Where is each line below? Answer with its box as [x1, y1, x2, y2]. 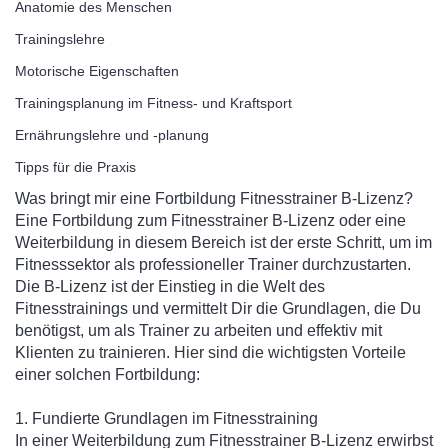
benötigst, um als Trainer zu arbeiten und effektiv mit [15, 322, 382, 339]
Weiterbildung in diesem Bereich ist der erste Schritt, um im [15, 234, 432, 251]
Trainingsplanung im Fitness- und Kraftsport [15, 95, 292, 111]
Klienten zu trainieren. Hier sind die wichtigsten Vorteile [15, 344, 406, 361]
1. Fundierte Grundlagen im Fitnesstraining [15, 410, 318, 427]
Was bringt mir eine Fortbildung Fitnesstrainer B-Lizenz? [15, 190, 413, 207]
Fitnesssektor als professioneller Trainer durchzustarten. [15, 256, 411, 273]
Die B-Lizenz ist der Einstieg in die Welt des [15, 278, 325, 295]
